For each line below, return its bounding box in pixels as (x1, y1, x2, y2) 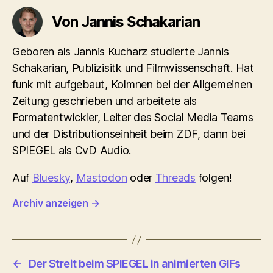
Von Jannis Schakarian (52, 13, 200, 31)
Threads (155, 171, 196, 185)
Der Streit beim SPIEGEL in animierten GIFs (28, 257, 241, 271)
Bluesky (32, 171, 71, 185)
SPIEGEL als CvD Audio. (12, 144, 132, 157)
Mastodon (76, 171, 127, 185)
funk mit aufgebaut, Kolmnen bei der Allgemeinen (12, 78, 252, 91)
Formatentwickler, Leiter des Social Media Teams (12, 111, 253, 124)
